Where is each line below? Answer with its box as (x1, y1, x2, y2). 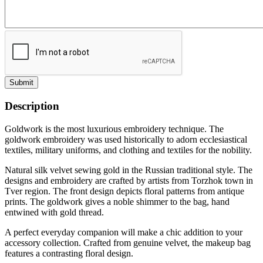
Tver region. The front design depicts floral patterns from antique (5, 186, 244, 196)
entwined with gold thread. (5, 207, 104, 217)
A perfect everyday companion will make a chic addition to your (5, 227, 242, 237)
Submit (9, 78, 33, 87)
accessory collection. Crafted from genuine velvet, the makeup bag (5, 237, 251, 248)
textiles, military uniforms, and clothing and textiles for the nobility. (5, 144, 252, 155)
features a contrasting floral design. (5, 248, 133, 258)
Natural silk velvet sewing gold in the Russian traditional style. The (5, 164, 252, 175)
